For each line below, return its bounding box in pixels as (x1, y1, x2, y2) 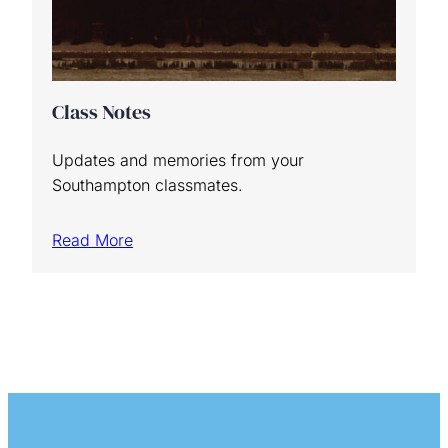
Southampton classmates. (52, 174, 243, 195)
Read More (52, 229, 133, 250)
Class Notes (52, 97, 151, 126)
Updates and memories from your (52, 149, 304, 170)
